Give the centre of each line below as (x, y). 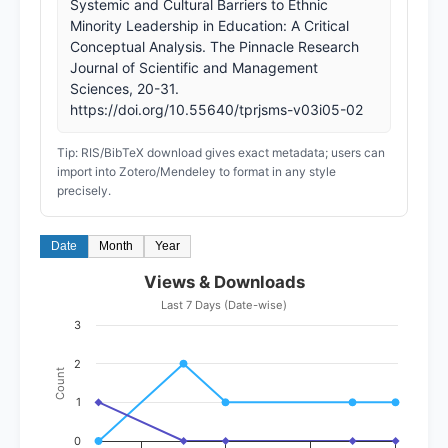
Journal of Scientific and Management (194, 67)
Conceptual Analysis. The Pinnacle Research (214, 46)
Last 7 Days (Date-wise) (224, 304)
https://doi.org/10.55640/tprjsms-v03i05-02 (216, 109)
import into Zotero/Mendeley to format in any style (196, 171)
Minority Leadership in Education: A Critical (209, 25)
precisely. (84, 190)
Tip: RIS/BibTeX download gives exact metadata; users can (221, 152)
